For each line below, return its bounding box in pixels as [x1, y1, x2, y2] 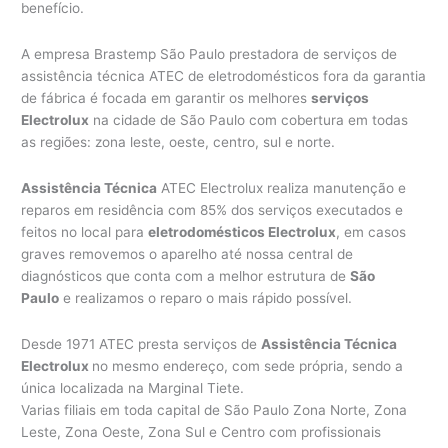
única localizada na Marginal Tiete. [21, 379, 245, 396]
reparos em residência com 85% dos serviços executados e [21, 201, 404, 218]
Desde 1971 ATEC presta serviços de [21, 335, 262, 352]
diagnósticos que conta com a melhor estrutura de [21, 267, 351, 284]
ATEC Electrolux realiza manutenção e [157, 179, 407, 196]
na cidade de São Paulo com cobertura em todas [89, 111, 409, 128]
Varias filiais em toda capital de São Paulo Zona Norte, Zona [21, 401, 408, 418]
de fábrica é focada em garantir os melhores [21, 89, 312, 106]
